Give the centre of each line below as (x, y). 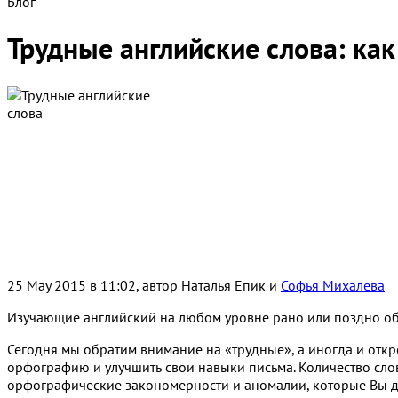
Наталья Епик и (231, 285)
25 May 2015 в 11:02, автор (94, 285)
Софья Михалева (333, 285)
